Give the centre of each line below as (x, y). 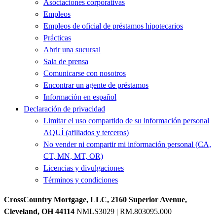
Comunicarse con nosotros (85, 73)
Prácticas (57, 37)
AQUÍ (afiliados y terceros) (86, 132)
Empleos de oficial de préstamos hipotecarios (113, 26)
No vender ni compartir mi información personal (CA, (127, 144)
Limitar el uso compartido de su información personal (126, 120)
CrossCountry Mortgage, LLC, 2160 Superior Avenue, (95, 199)
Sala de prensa (66, 61)
